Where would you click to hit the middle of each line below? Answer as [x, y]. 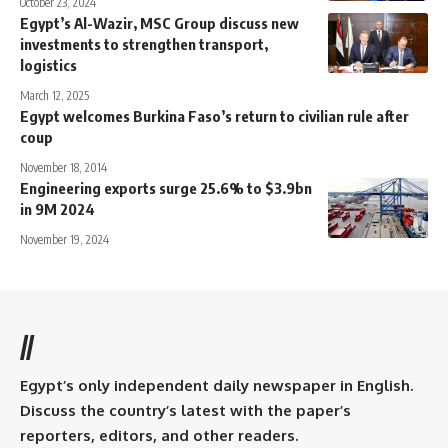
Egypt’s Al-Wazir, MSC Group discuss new [159, 23]
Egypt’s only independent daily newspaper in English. [216, 386]
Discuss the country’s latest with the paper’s [185, 411]
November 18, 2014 [63, 168]
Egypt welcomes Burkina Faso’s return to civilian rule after [214, 116]
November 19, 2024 [64, 240]
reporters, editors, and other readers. [159, 436]
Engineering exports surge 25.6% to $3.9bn [166, 188]
